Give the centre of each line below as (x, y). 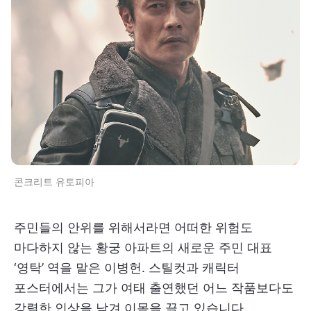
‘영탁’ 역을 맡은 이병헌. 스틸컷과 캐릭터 (127, 268)
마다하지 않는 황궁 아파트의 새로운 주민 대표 (143, 248)
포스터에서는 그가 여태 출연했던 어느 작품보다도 (154, 288)
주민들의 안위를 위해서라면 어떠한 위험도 (133, 228)
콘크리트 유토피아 (54, 182)
